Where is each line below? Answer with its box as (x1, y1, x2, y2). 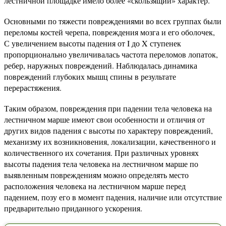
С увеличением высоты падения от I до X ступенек (4, 38, 181, 48)
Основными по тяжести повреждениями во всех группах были (4, 16, 221, 26)
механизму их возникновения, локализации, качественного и (4, 136, 216, 147)
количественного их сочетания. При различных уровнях (4, 147, 199, 158)
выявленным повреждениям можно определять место (4, 169, 189, 180)
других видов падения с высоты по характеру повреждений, (4, 125, 213, 136)
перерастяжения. (4, 82, 62, 93)
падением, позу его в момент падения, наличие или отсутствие (4, 192, 222, 202)
